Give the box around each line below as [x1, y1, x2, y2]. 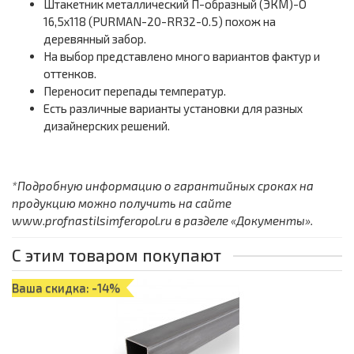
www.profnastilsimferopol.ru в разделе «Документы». [12, 213, 313, 228]
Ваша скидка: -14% [12, 281, 120, 296]
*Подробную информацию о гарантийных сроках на [12, 179, 314, 194]
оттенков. [43, 66, 96, 81]
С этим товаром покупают [12, 245, 221, 265]
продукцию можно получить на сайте [12, 196, 232, 211]
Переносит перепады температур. [43, 84, 226, 99]
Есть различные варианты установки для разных [43, 101, 303, 116]
